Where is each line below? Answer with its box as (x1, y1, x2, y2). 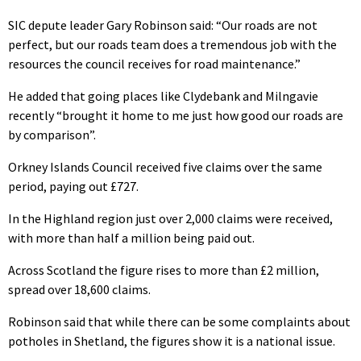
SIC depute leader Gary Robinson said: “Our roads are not (8, 17, 317, 34)
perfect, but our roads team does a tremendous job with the (8, 36, 337, 53)
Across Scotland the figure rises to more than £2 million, (8, 262, 319, 279)
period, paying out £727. (8, 178, 139, 195)
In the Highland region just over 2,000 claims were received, (8, 210, 333, 227)
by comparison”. (8, 127, 96, 143)
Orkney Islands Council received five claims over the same (8, 159, 322, 176)
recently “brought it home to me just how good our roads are (8, 107, 343, 124)
